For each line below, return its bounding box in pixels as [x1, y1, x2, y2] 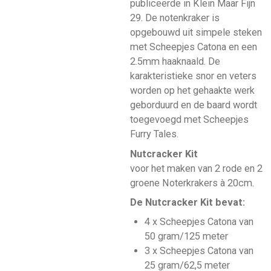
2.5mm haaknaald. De [129, 56, 220, 68]
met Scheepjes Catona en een [129, 41, 257, 53]
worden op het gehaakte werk [129, 85, 255, 97]
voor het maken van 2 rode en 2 [129, 162, 263, 174]
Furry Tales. [129, 128, 178, 140]
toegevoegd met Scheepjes [129, 114, 249, 126]
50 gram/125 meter [145, 230, 228, 242]
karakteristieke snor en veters [129, 70, 256, 82]
